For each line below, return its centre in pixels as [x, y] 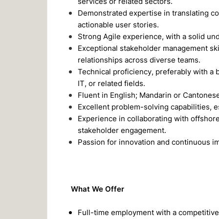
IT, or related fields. [111, 83]
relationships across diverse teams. [139, 60]
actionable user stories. [118, 24]
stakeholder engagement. [122, 130]
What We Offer [98, 189]
